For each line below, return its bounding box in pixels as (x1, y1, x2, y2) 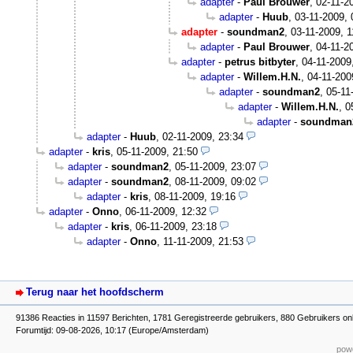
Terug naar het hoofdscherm (26, 286, 164, 299)
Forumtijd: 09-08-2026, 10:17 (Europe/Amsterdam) (16, 325, 209, 335)
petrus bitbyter (225, 56, 295, 69)
